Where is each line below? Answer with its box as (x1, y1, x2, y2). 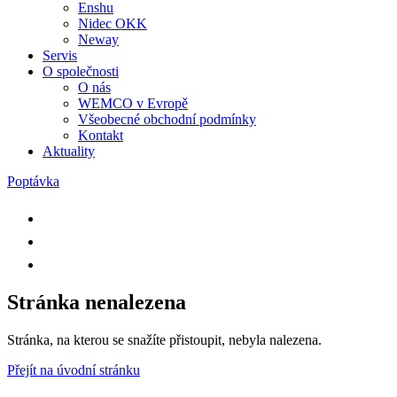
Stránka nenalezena (7, 290, 186, 314)
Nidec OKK (78, 16, 147, 31)
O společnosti (43, 64, 119, 79)
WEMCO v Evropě (78, 96, 188, 111)
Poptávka (7, 174, 59, 189)
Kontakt (78, 128, 123, 143)
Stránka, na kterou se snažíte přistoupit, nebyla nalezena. (7, 331, 322, 347)
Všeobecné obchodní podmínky (78, 112, 256, 127)
